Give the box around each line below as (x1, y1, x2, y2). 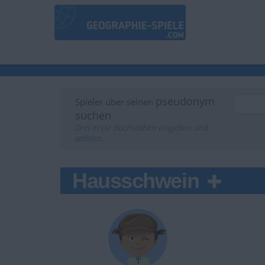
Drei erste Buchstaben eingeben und (75, 122, 208, 134)
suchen (75, 108, 111, 123)
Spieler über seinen (75, 96, 156, 108)
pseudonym (156, 94, 215, 109)
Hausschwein (72, 169, 204, 193)
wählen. (75, 133, 104, 144)
